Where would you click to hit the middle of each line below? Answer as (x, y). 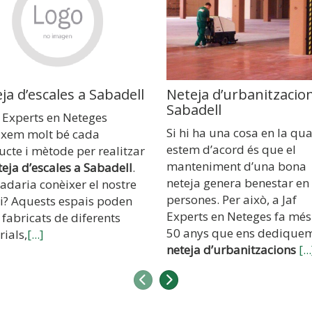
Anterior (169, 279)
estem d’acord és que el (231, 150)
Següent (194, 279)
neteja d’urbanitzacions (233, 250)
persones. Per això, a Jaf (232, 200)
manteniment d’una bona (236, 166)
